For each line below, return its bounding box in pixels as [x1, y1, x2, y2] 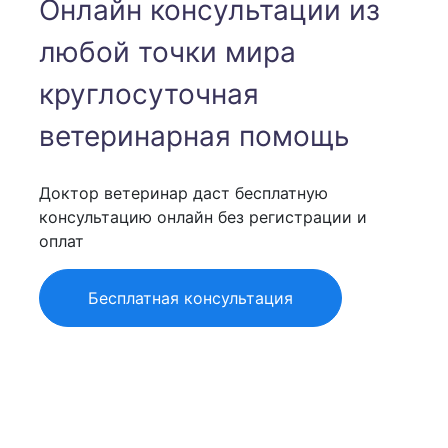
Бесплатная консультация [88, 288, 293, 308]
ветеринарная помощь [39, 119, 350, 153]
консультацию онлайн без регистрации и [39, 207, 367, 227]
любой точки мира [39, 35, 296, 69]
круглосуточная [39, 77, 259, 111]
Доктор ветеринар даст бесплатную [39, 183, 328, 203]
